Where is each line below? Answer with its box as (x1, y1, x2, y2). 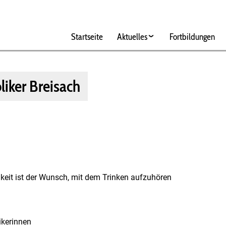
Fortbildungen (169, 31, 215, 42)
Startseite (71, 31, 103, 42)
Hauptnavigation (58, 8, 134, 22)
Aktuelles (117, 31, 147, 42)
